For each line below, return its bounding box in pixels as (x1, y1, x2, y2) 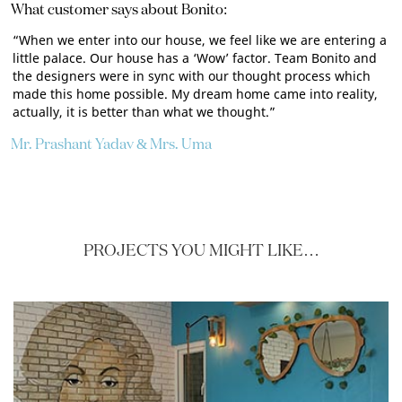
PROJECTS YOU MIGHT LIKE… (83, 239, 319, 260)
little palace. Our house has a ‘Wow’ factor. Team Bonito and (13, 49, 377, 66)
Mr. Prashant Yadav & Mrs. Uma (11, 135, 212, 153)
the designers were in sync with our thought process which (13, 67, 371, 84)
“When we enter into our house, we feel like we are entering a (13, 31, 387, 48)
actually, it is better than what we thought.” (13, 103, 275, 120)
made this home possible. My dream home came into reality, (13, 85, 378, 102)
